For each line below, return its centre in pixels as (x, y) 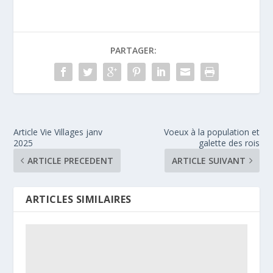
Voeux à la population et (211, 132)
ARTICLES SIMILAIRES (79, 199)
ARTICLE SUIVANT (208, 160)
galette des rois (229, 143)
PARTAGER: (133, 50)
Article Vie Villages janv (58, 132)
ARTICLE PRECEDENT (71, 160)
